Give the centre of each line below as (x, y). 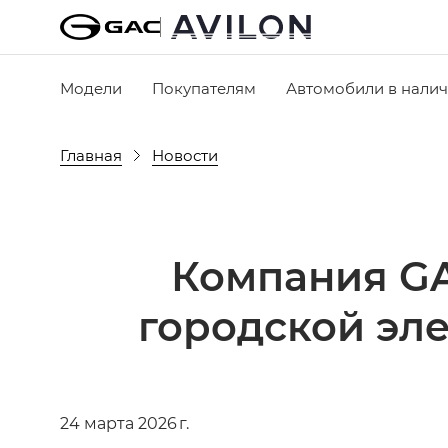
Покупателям (204, 87)
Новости (185, 154)
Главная (91, 154)
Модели (91, 87)
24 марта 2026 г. (124, 422)
